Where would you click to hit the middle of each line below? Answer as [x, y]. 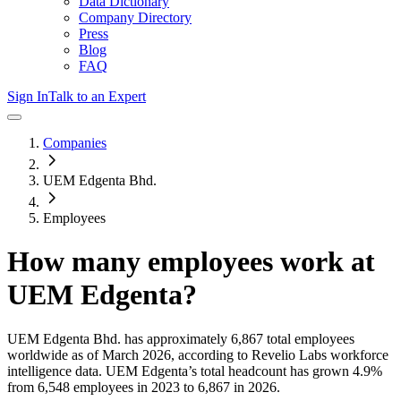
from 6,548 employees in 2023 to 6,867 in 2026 [142, 387]
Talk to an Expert [97, 96]
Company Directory [135, 17]
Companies [75, 143]
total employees [309, 338]
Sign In [28, 96]
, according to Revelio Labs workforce [280, 354]
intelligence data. [55, 371]
